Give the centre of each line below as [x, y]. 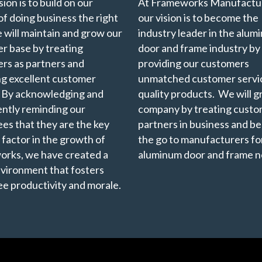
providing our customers [194, 63]
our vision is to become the [199, 17]
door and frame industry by [199, 48]
